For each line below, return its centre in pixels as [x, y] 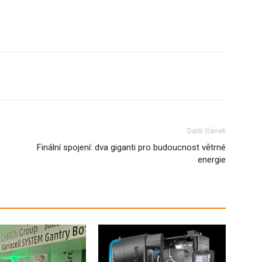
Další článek [206, 131]
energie [212, 160]
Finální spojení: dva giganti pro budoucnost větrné [131, 147]
